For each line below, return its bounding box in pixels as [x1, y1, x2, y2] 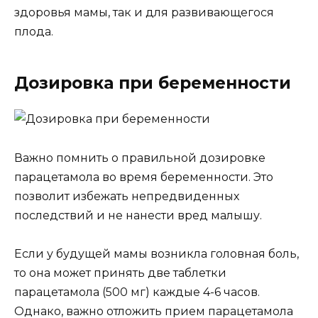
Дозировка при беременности [14, 73, 291, 94]
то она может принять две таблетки [14, 265, 226, 280]
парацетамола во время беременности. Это [14, 170, 273, 184]
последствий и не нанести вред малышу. [14, 208, 262, 222]
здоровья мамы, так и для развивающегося [14, 6, 274, 20]
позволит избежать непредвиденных [14, 189, 239, 203]
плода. [14, 25, 53, 39]
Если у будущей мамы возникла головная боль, [14, 246, 299, 261]
